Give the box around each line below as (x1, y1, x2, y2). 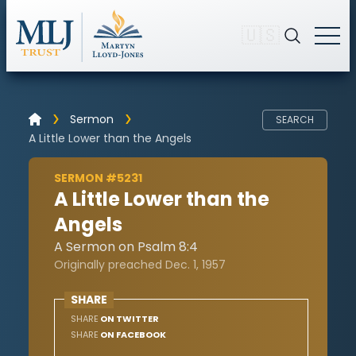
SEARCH (276, 112, 315, 126)
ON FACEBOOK (99, 327, 166, 341)
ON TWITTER (99, 311, 159, 325)
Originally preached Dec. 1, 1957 (54, 256, 226, 273)
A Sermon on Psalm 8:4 (54, 237, 198, 256)
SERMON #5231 (54, 169, 142, 186)
